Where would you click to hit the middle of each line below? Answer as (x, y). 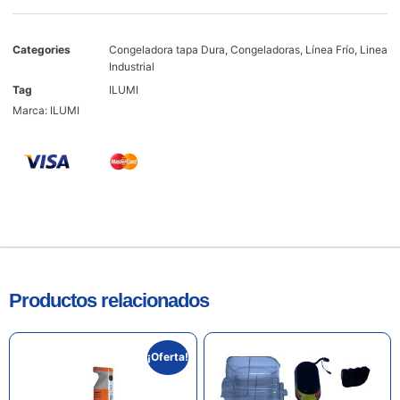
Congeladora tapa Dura (167, 50)
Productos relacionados (109, 300)
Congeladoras (265, 50)
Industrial (132, 67)
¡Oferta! (168, 356)
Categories (42, 50)
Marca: (31, 110)
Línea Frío (330, 50)
